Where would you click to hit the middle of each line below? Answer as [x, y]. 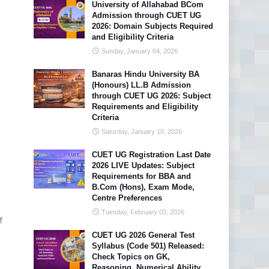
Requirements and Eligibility [145, 107]
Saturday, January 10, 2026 [142, 131]
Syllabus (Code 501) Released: [148, 246]
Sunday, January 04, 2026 [140, 51]
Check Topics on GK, [131, 257]
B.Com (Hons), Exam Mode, [143, 187]
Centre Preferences [127, 198]
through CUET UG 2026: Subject [151, 96]
